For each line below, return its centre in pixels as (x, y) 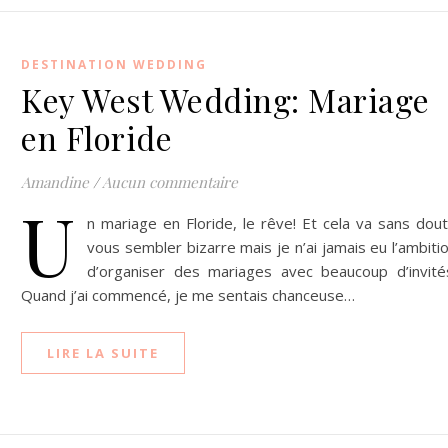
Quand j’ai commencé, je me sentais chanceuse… (188, 295)
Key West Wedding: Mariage (225, 99)
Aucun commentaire (170, 182)
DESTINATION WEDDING (114, 64)
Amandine (55, 182)
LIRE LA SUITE (103, 353)
